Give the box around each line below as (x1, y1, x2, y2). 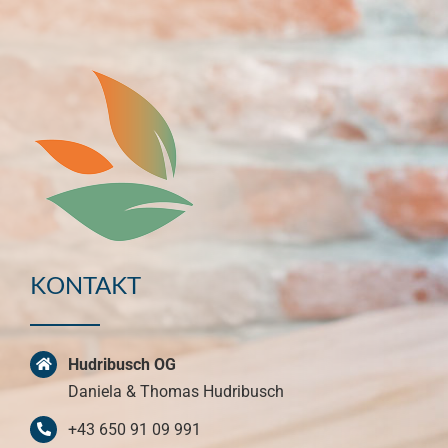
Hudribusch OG (68, 354, 177, 374)
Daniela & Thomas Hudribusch (68, 381, 285, 401)
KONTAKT (29, 269, 141, 299)
